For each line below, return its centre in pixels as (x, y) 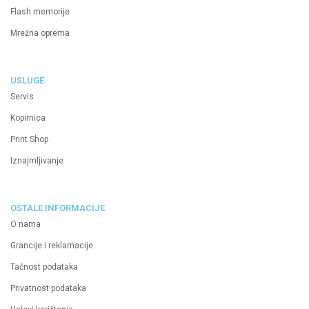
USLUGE (27, 81)
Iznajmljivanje (37, 161)
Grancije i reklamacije (52, 246)
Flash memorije (40, 12)
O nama (26, 225)
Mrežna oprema (40, 33)
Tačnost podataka (44, 267)
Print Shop (29, 140)
